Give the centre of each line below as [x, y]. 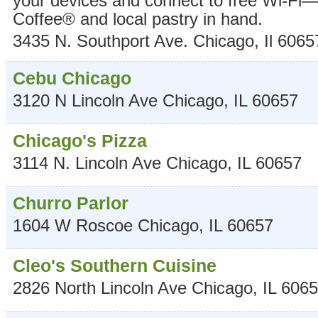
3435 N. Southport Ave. [100, 41]
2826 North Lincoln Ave [102, 288]
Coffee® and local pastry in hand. [138, 19]
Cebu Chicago [72, 78]
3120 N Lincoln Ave [85, 100]
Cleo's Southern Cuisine [115, 265]
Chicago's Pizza [80, 141]
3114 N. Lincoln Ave [87, 163]
